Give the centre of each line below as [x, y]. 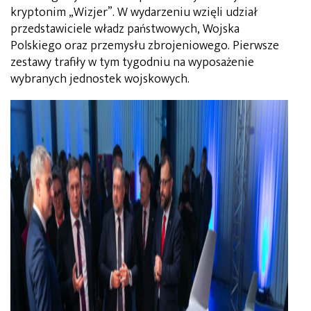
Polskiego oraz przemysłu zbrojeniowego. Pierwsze [145, 45]
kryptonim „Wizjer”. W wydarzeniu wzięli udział [134, 12]
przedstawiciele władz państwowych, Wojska [125, 29]
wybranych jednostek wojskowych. [100, 79]
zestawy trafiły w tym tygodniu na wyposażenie [132, 62]
